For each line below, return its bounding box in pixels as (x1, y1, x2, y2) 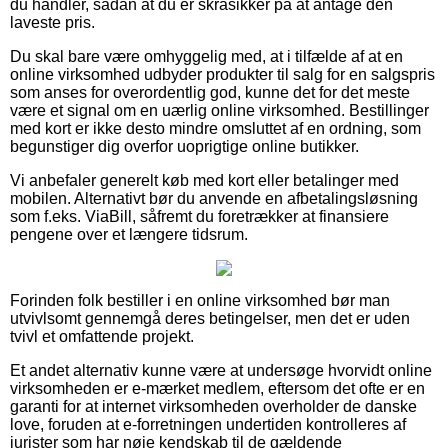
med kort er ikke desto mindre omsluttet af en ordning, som (10, 119, 421, 137)
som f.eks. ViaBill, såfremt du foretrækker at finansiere (10, 207, 389, 225)
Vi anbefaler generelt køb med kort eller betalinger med (10, 171, 399, 189)
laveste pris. (10, 13, 95, 31)
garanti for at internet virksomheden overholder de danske (10, 397, 417, 415)
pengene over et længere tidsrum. (10, 225, 248, 243)
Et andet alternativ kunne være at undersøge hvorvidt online (10, 361, 432, 379)
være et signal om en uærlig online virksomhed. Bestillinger (10, 101, 429, 119)
